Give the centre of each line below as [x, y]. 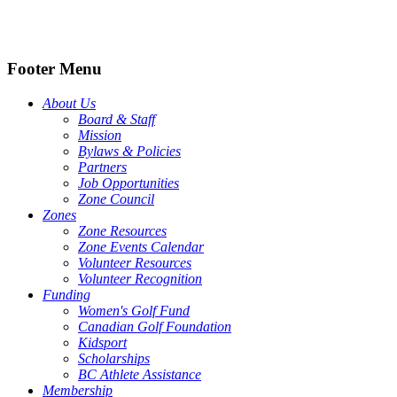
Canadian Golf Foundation [155, 327]
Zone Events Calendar [141, 247]
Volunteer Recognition [140, 279]
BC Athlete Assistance [140, 375]
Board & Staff [117, 120]
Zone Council [116, 199]
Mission [100, 136]
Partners [102, 167]
